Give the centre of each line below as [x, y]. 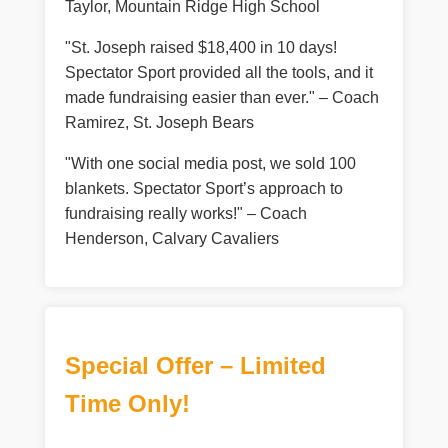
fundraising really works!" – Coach [185, 214]
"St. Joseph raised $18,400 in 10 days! [200, 48]
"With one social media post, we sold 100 [210, 164]
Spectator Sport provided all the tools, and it [218, 73]
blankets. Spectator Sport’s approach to [203, 189]
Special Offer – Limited [195, 366]
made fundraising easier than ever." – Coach [221, 98]
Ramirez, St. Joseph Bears [159, 123]
